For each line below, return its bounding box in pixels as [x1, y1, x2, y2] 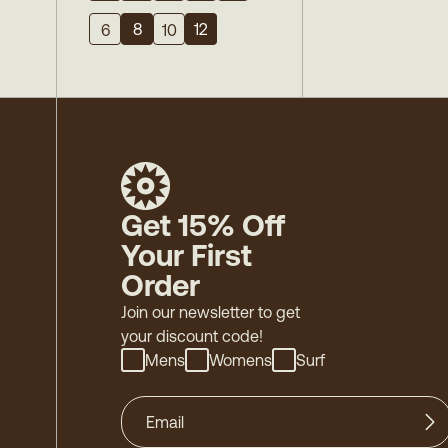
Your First [121, 238, 252, 272]
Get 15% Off [121, 208, 285, 242]
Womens [209, 351, 272, 369]
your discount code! [121, 327, 263, 345]
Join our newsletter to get [121, 303, 300, 321]
